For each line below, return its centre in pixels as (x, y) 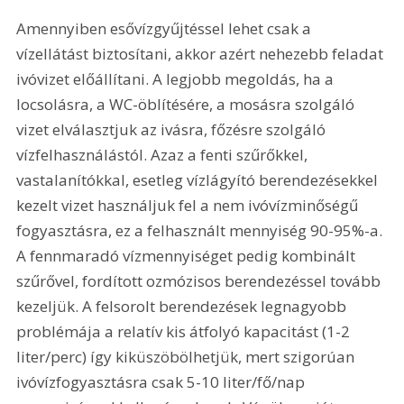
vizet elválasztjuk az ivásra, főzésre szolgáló (173, 130)
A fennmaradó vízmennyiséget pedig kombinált (188, 256)
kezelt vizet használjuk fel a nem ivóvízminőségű (189, 206)
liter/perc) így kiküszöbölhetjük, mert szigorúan (188, 357)
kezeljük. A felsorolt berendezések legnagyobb (184, 307)
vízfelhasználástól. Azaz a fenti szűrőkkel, (164, 155)
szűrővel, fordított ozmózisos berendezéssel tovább (201, 281)
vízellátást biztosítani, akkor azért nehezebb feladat (202, 54)
